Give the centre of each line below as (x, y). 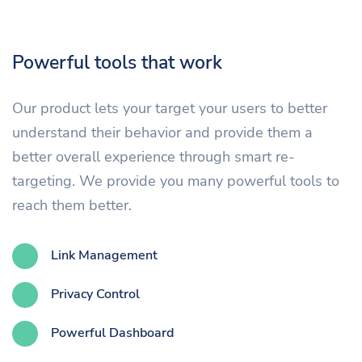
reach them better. (72, 205)
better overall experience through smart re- (154, 156)
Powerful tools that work (117, 62)
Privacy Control (95, 295)
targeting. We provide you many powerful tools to (176, 181)
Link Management (104, 256)
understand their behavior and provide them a (162, 132)
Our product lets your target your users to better (170, 108)
